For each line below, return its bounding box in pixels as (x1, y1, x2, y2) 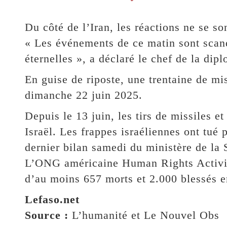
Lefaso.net (24, 193, 80, 206)
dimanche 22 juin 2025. (24, 89, 142, 102)
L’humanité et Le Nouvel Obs (71, 209, 219, 222)
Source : (24, 209, 72, 222)
